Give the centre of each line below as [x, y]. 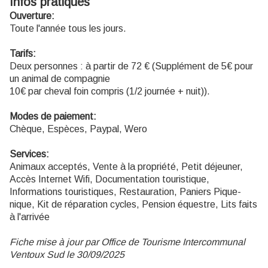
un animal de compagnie [60, 79]
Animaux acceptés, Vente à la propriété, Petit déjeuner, [126, 167]
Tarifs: [23, 54]
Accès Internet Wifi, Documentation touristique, [109, 179]
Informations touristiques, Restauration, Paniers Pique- [125, 192]
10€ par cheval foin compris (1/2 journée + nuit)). [110, 92]
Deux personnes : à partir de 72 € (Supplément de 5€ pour [131, 66]
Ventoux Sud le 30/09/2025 [67, 255]
